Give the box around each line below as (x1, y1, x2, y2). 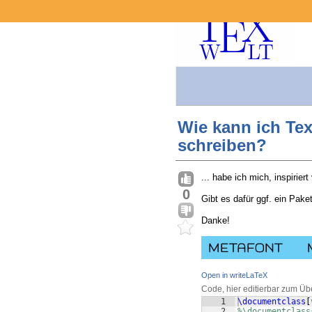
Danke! (201, 215, 230, 226)
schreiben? (178, 136, 267, 155)
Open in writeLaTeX (201, 271, 267, 280)
